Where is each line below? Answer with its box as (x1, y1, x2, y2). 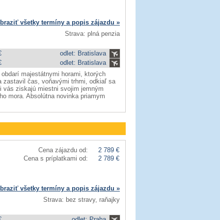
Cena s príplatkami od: (24, 155, 88, 162)
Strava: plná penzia (65, 30, 120, 37)
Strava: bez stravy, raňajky (43, 196, 120, 203)
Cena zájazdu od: (38, 146, 88, 154)
